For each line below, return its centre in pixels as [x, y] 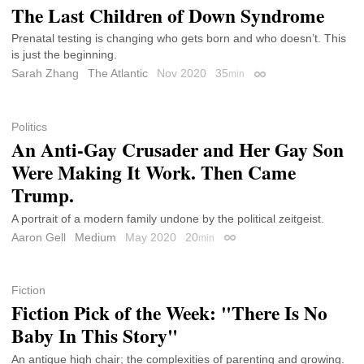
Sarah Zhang [45, 74]
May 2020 [152, 237]
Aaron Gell [39, 237]
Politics [29, 126]
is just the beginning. [64, 55]
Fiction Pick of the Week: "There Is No [169, 312]
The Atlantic [118, 74]
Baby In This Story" [95, 335]
